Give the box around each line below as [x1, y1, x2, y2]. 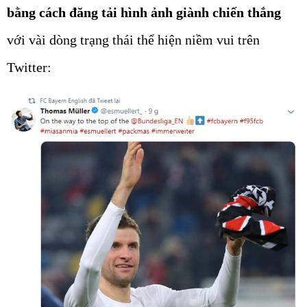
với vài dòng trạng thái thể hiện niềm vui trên [7, 32, 260, 47]
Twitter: [7, 60, 51, 75]
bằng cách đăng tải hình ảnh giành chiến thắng [7, 5, 281, 20]
